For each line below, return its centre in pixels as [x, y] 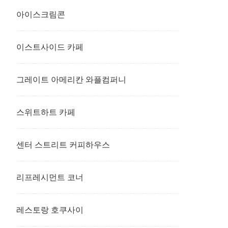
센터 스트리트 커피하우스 [63, 145]
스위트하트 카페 [46, 112]
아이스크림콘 [41, 15]
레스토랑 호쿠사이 [50, 210]
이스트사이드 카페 [50, 47]
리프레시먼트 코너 [50, 177]
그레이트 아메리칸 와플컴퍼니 [71, 80]
